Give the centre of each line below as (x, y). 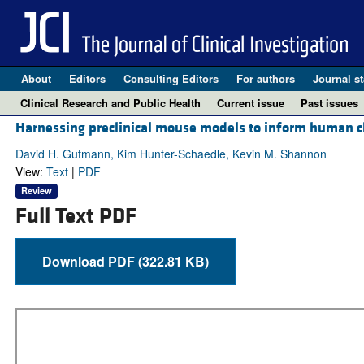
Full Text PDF (76, 216)
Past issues (329, 103)
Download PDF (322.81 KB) (173, 261)
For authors (265, 78)
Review (36, 191)
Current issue (251, 103)
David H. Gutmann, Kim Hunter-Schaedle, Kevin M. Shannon (171, 154)
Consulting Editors (171, 78)
